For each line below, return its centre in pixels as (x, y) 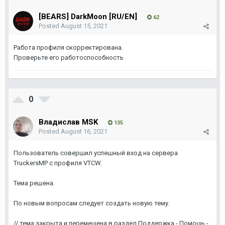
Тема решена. (34, 183)
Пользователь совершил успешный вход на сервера (96, 153)
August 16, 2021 (84, 131)
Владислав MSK (68, 122)
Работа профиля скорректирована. (69, 47)
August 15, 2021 (84, 26)
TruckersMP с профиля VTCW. (58, 163)
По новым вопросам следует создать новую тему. (92, 203)
